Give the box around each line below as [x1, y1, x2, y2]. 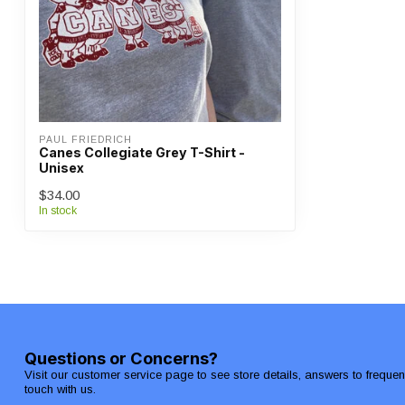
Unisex [39, 160, 84, 175]
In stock [39, 204, 77, 217]
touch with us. [24, 382, 96, 396]
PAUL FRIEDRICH [39, 135, 132, 145]
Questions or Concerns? [24, 348, 218, 368]
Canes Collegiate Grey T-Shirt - [39, 145, 245, 160]
